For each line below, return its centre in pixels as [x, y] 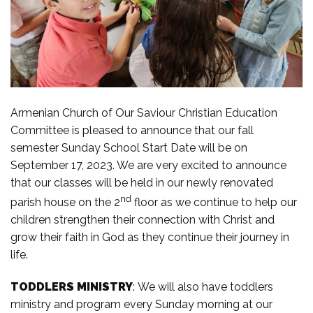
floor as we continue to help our [214, 203]
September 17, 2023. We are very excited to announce [148, 166]
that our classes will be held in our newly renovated [142, 183]
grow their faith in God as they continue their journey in [150, 238]
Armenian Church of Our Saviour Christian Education [144, 113]
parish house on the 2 [65, 203]
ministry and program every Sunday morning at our [141, 305]
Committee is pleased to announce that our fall [132, 131]
